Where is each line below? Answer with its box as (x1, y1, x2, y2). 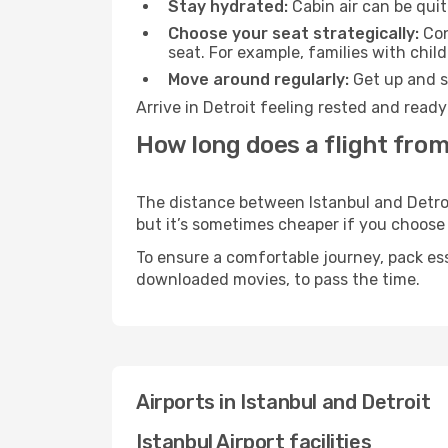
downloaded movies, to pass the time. (136, 270, 420, 289)
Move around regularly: (168, 70, 349, 89)
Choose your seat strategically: (168, 24, 419, 43)
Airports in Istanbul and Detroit (136, 390, 431, 414)
